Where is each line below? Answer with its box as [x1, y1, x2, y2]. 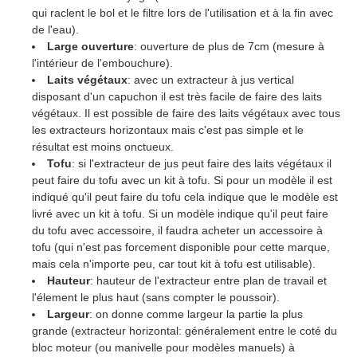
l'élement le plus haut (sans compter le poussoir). [32, 291, 280, 304]
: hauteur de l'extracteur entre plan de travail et [90, 274, 328, 288]
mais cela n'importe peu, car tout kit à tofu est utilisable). [32, 257, 316, 271]
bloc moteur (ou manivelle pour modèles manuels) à [32, 341, 295, 355]
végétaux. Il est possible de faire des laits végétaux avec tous [32, 107, 340, 120]
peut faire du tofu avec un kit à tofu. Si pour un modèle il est [32, 174, 332, 187]
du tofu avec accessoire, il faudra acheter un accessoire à [32, 224, 323, 237]
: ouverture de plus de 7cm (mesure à [134, 40, 325, 53]
